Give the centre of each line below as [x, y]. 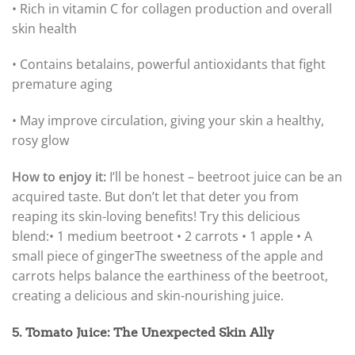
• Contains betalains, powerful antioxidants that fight [169, 65]
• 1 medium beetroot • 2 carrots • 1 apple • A [181, 237]
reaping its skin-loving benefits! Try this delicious [156, 217]
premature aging [62, 84]
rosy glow [40, 141]
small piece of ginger [73, 256]
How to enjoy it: [59, 177]
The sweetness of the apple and [229, 256]
